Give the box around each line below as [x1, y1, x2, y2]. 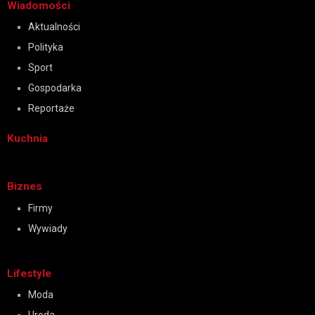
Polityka [28, 41, 63, 53]
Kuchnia [7, 132, 48, 146]
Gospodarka [28, 82, 82, 94]
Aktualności [28, 21, 80, 33]
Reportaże [28, 103, 75, 115]
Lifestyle [7, 266, 51, 280]
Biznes [7, 179, 42, 193]
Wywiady [28, 222, 67, 234]
